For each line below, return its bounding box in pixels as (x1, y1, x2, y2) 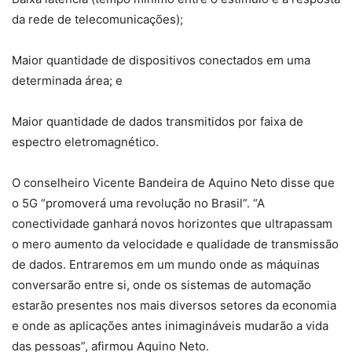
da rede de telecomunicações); (12, 12, 183, 27)
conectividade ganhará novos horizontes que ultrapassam (12, 216, 332, 232)
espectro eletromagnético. (12, 134, 159, 150)
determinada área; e (12, 73, 123, 89)
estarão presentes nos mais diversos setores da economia (12, 298, 336, 313)
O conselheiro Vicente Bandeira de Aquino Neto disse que (12, 175, 335, 191)
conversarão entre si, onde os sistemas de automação (12, 277, 311, 293)
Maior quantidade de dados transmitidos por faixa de (12, 114, 303, 130)
